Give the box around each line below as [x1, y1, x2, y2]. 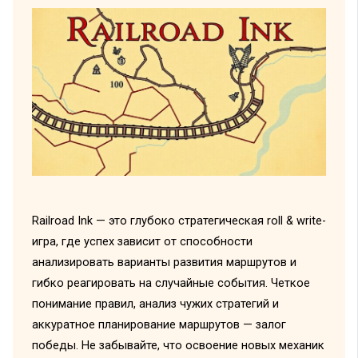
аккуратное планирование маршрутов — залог [31, 317, 286, 332]
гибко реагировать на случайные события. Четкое [31, 276, 310, 291]
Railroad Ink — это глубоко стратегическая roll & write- [31, 213, 326, 229]
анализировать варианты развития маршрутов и [31, 255, 296, 270]
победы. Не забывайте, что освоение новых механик [31, 338, 324, 353]
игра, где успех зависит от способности [31, 234, 253, 249]
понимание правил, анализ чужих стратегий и [31, 296, 279, 312]
